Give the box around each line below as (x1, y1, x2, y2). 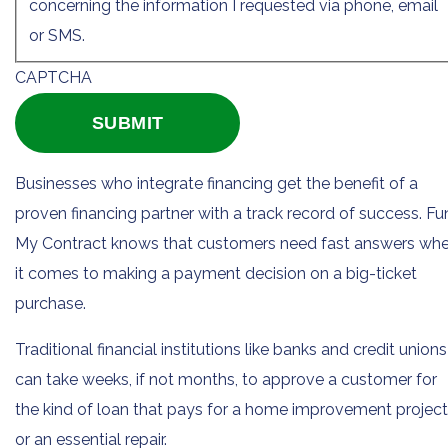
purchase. (15, 293, 86, 313)
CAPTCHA (15, 67, 92, 87)
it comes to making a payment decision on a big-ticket (15, 263, 417, 283)
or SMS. (29, 25, 85, 45)
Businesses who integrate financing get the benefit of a (15, 173, 418, 193)
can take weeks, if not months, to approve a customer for (15, 369, 437, 389)
